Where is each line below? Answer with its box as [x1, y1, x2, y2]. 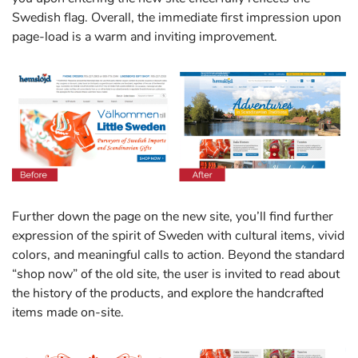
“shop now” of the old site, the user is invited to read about [12, 265, 340, 283]
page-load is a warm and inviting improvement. [12, 28, 277, 46]
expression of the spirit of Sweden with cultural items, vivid [12, 226, 344, 245]
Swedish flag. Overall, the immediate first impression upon [12, 9, 341, 27]
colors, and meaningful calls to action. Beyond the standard [12, 245, 344, 264]
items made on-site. [12, 303, 127, 321]
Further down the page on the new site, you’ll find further [12, 207, 333, 225]
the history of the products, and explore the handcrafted [12, 284, 324, 302]
